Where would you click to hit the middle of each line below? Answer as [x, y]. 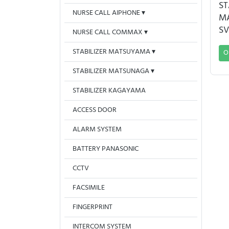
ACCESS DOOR [95, 110]
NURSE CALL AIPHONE [106, 13]
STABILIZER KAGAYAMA [109, 91]
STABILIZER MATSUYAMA [111, 52]
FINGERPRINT [93, 207]
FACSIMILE [89, 188]
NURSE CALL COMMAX [108, 32]
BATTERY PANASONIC [106, 149]
